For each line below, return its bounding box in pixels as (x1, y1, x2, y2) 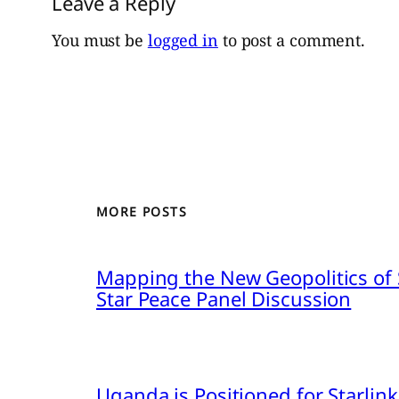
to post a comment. (217, 29, 366, 52)
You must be (52, 29, 148, 52)
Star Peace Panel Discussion (96, 284, 352, 312)
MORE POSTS (96, 203, 187, 221)
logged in (147, 29, 218, 52)
